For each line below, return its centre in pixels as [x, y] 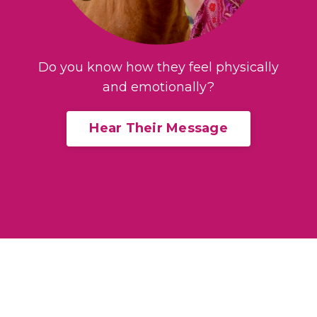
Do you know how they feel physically [158, 67]
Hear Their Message [158, 128]
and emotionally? [158, 87]
